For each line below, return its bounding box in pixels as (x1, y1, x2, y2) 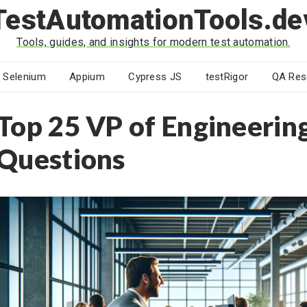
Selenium (3, 71, 46, 83)
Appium (69, 71, 105, 83)
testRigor (205, 71, 249, 83)
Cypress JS (128, 71, 182, 83)
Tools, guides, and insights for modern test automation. (16, 35, 291, 49)
